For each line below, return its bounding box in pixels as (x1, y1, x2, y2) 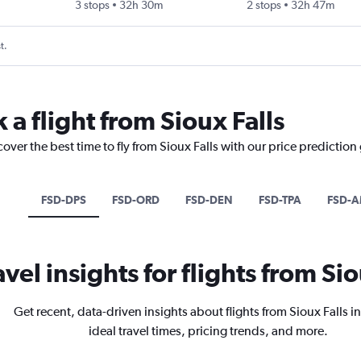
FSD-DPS (41, 193, 86, 206)
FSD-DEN (185, 193, 233, 206)
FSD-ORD (112, 193, 160, 206)
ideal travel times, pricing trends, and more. (89, 322, 328, 338)
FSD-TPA (259, 193, 301, 206)
